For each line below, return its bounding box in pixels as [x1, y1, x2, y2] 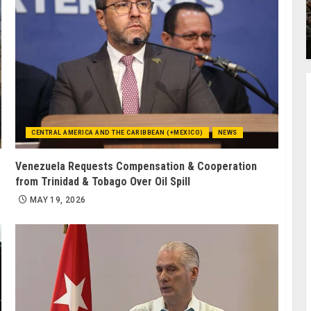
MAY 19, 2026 [30, 194, 86, 205]
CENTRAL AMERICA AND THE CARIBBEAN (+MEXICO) [31, 128, 203, 136]
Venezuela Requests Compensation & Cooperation [15, 159, 258, 173]
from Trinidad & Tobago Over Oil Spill [15, 174, 191, 188]
